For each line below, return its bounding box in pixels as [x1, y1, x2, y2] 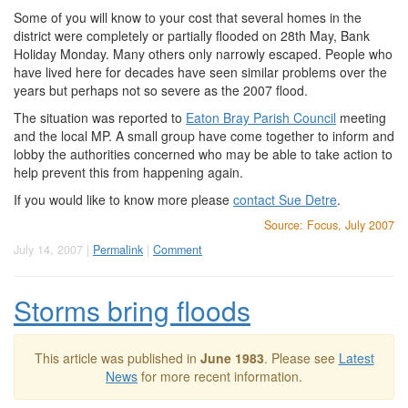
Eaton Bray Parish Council [186, 108, 336, 127]
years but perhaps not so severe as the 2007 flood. [14, 81, 308, 99]
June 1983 [199, 349, 264, 367]
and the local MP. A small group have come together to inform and [14, 127, 394, 145]
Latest [338, 349, 374, 367]
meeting [336, 108, 386, 127]
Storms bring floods [14, 291, 250, 330]
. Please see [263, 349, 339, 367]
